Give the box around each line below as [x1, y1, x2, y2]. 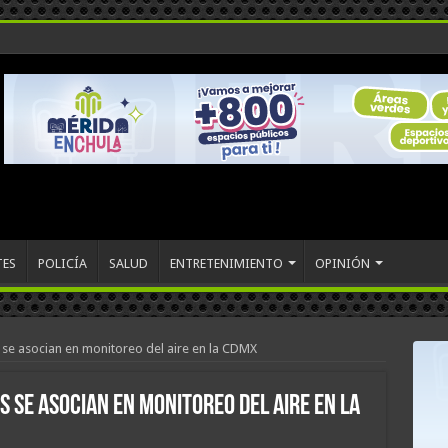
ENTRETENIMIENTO [169, 256, 283, 271]
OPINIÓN [314, 256, 370, 271]
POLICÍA [37, 256, 87, 271]
